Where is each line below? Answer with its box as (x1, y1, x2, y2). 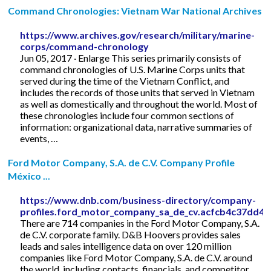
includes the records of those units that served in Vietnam (20, 86, 255, 98)
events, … (20, 132, 59, 144)
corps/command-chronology (20, 40, 149, 52)
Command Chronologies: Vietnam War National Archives (8, 4, 263, 16)
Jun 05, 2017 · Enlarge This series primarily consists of (20, 51, 242, 64)
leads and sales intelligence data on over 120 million (20, 240, 232, 252)
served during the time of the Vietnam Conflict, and (20, 74, 230, 87)
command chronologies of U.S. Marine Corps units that (20, 63, 246, 75)
